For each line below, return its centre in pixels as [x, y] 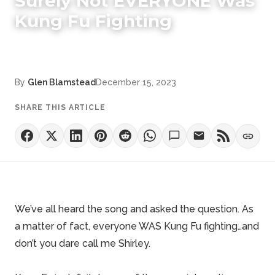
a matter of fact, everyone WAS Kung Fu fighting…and [137, 226]
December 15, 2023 [136, 82]
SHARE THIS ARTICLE [60, 107]
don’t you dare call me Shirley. [83, 243]
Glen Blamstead [62, 82]
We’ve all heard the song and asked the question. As [134, 209]
